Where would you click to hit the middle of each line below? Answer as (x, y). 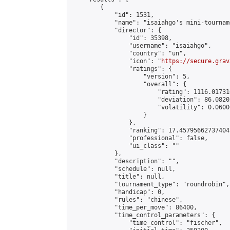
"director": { (116, 30)
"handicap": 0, (118, 192)
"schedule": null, (123, 169)
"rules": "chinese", (127, 200)
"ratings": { (122, 69)
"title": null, (118, 177)
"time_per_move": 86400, (134, 207)
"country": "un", (129, 53)
